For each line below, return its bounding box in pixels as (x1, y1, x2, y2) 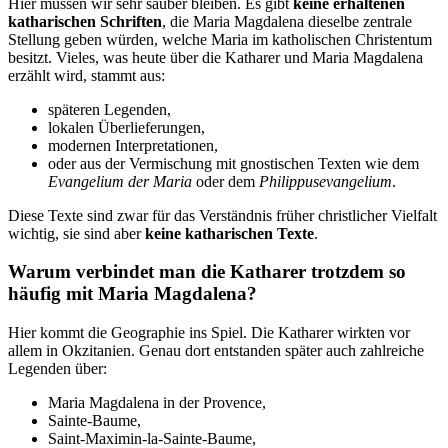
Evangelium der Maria (48, 172, 192, 190)
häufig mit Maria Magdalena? (8, 283, 257, 305)
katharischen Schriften (8, 12, 162, 30)
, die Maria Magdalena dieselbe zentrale (162, 12, 412, 30)
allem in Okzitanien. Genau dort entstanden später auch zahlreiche (8, 342, 424, 360)
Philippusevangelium (259, 172, 392, 190)
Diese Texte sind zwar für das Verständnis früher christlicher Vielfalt (8, 206, 437, 224)
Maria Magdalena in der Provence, (48, 394, 266, 412)
